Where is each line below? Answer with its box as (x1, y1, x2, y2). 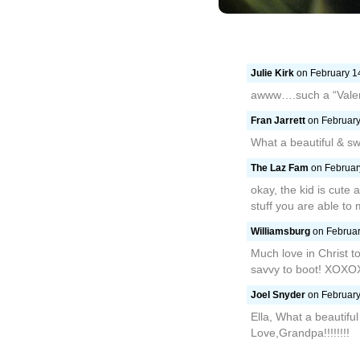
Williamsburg (251, 226, 310, 237)
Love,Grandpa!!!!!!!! (251, 326, 350, 339)
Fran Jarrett (251, 115, 305, 126)
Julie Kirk (251, 67, 294, 79)
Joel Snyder (251, 289, 305, 301)
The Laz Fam (251, 162, 309, 174)
